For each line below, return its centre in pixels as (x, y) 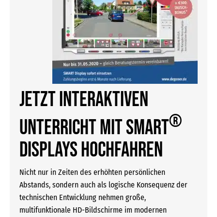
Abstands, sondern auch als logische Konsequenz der (103, 185)
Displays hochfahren (91, 150)
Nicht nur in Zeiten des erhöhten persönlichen (92, 172)
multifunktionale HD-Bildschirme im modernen (93, 210)
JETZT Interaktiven (84, 100)
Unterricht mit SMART (94, 128)
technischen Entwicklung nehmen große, (83, 198)
